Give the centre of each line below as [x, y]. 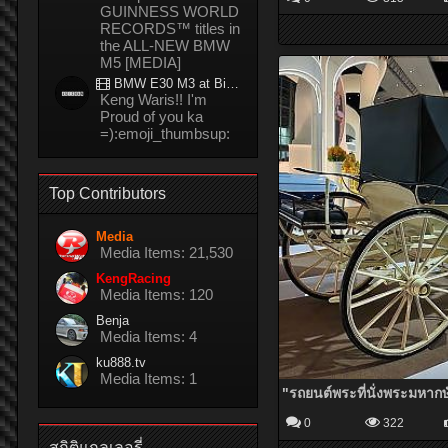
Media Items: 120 [156, 294]
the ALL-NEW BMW [165, 45]
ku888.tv [121, 362]
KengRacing [133, 278]
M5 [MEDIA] [140, 62]
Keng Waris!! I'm [153, 99]
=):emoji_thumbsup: [165, 133]
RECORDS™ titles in [170, 28]
